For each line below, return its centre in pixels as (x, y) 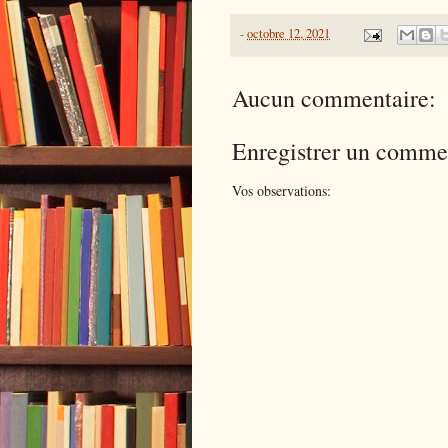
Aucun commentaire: (334, 98)
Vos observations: (281, 191)
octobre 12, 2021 (288, 34)
